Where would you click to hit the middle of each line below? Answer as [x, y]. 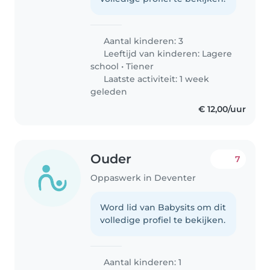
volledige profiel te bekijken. [163, 220]
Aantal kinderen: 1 [142, 262]
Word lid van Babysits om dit [163, 208]
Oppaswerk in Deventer [143, 178]
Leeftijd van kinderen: [152, 54]
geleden [109, 92]
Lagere [217, 54]
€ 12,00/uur [222, 109]
